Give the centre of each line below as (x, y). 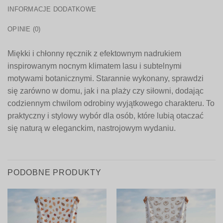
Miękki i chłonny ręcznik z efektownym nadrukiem (94, 53)
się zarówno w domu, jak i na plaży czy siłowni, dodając (106, 91)
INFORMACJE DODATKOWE (52, 9)
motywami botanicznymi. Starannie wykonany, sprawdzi (106, 78)
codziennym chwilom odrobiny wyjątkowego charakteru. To (111, 103)
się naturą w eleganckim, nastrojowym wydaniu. (92, 128)
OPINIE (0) (24, 29)
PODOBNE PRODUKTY (55, 172)
